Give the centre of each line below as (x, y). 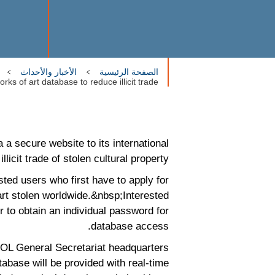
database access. (130, 226)
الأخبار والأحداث (48, 72)
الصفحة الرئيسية (129, 72)
